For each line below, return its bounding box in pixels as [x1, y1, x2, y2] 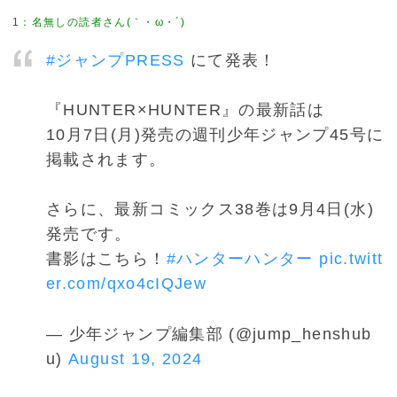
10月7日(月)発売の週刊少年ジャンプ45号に [46, 126, 385, 144]
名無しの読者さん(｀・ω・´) [31, 15, 186, 28]
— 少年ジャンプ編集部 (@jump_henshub [46, 324, 372, 343]
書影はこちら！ [46, 250, 167, 269]
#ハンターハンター [166, 250, 314, 269]
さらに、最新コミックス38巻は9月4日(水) [46, 200, 374, 219]
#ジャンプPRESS [46, 51, 185, 70]
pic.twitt [319, 250, 384, 269]
